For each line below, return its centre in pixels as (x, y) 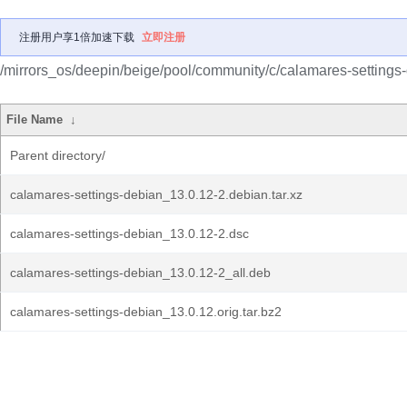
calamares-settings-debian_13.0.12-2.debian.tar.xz (156, 194)
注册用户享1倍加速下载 (77, 37)
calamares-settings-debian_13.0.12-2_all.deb (140, 273)
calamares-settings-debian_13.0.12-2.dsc (129, 233)
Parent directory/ (58, 155)
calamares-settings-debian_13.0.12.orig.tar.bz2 (146, 312)
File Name (35, 119)
